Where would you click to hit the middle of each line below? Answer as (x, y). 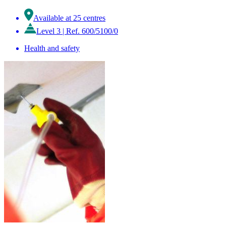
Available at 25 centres (69, 18)
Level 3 (49, 31)
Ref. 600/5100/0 (92, 31)
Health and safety (52, 48)
